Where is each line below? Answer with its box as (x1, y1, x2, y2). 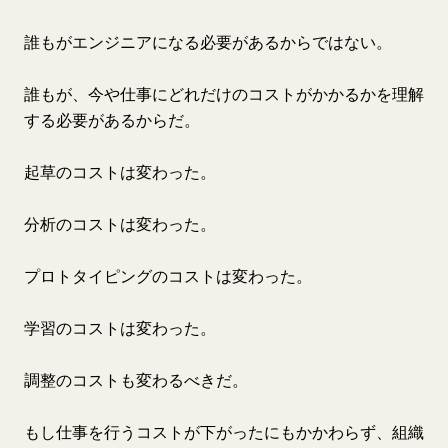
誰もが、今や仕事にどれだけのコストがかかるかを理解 (24, 84, 424, 104)
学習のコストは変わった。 (24, 318, 216, 338)
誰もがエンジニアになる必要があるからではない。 (24, 32, 392, 52)
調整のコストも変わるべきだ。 (24, 370, 248, 390)
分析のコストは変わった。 (24, 214, 216, 234)
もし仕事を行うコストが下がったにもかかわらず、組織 (24, 422, 424, 442)
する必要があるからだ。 (24, 110, 200, 130)
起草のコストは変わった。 (24, 162, 216, 182)
